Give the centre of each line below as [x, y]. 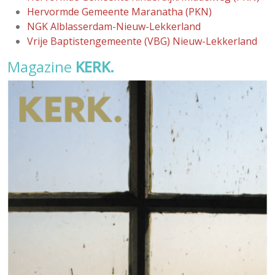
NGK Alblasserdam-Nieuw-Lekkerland [114, 27]
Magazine [41, 67]
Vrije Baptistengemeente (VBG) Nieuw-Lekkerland [142, 41]
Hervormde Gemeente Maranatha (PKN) [119, 12]
